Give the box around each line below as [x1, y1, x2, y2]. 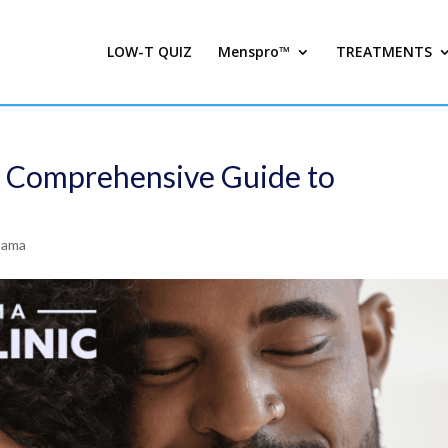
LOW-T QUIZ [107, 42, 192, 61]
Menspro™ [218, 42, 290, 61]
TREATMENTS [336, 42, 432, 61]
